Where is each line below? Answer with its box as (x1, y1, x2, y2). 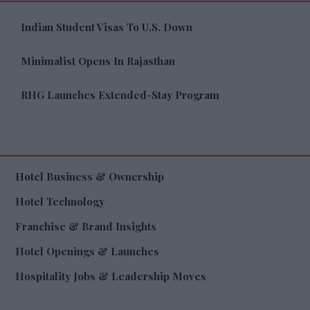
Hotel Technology (15, 194, 104, 209)
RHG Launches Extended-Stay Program (20, 88, 219, 102)
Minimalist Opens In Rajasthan (20, 54, 175, 69)
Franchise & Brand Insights (15, 219, 156, 234)
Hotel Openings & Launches (15, 244, 159, 259)
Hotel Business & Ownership (15, 170, 164, 184)
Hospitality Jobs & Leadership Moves (15, 269, 206, 284)
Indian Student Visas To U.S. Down (20, 20, 192, 35)
